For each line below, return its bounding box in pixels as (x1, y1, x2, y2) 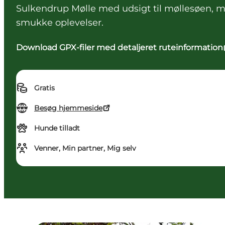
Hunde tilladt (34, 124, 80, 133)
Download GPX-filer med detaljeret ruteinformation (16, 43, 223, 53)
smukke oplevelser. (16, 17, 106, 29)
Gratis (34, 83, 55, 93)
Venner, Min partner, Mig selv (34, 144, 136, 153)
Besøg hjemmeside (34, 103, 102, 113)
